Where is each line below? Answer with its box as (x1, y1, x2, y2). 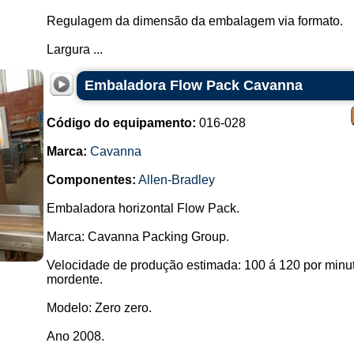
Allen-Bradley (137, 173, 215, 186)
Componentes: (46, 173, 136, 186)
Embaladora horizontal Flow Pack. (46, 201, 239, 215)
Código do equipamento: (46, 116, 196, 130)
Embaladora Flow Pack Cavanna (84, 77, 303, 93)
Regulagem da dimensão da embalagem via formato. (46, 14, 343, 28)
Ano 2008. (46, 330, 104, 343)
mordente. (46, 273, 103, 286)
